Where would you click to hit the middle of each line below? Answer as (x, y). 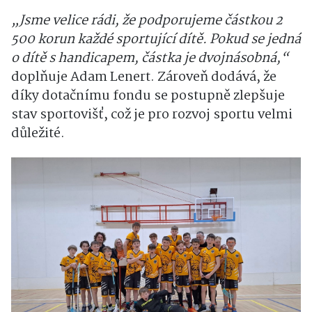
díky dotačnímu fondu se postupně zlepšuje (148, 96)
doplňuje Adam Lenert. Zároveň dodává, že (144, 78)
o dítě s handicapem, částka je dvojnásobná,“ (150, 59)
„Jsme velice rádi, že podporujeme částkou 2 (147, 21)
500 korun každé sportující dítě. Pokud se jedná (156, 40)
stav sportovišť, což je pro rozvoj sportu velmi (152, 115)
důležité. (39, 134)
